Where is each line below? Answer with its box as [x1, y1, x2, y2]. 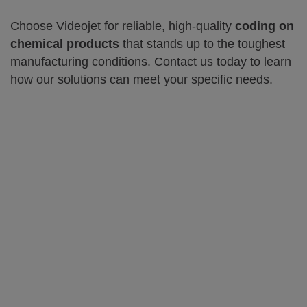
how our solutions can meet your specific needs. [10, 73, 273, 86]
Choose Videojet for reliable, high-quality [10, 19, 235, 33]
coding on [235, 19, 294, 33]
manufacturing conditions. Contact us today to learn [10, 55, 291, 69]
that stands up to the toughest [119, 37, 285, 51]
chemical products [10, 37, 119, 51]
